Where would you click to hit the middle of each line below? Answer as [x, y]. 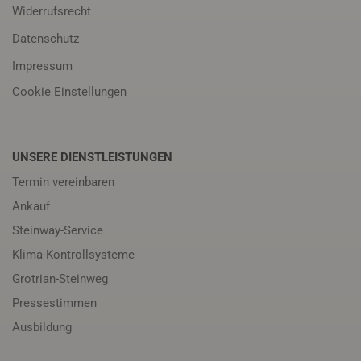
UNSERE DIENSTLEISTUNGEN [92, 157]
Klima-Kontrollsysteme [73, 255]
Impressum [42, 66]
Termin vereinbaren [63, 182]
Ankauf [31, 206]
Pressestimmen [54, 303]
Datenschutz [46, 39]
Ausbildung [42, 327]
